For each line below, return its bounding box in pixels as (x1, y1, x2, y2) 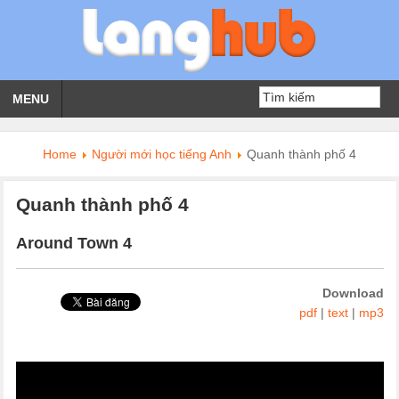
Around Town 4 (15, 233, 132, 252)
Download (322, 286, 384, 300)
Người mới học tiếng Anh (92, 147, 232, 161)
